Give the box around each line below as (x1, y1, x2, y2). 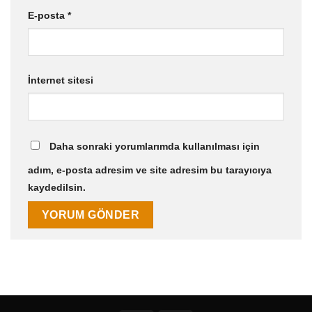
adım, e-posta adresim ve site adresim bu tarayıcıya (28, 164, 272, 176)
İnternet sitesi (28, 75, 93, 86)
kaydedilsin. (28, 182, 86, 194)
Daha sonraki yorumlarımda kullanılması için (49, 141, 260, 153)
